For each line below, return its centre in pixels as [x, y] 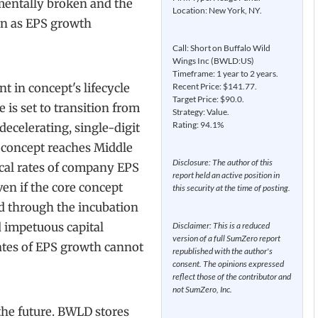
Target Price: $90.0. [208, 99]
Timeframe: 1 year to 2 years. [225, 73]
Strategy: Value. [201, 111]
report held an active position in [226, 175]
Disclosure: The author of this [223, 162]
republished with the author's [223, 251]
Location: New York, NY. [217, 10]
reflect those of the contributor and [232, 276]
